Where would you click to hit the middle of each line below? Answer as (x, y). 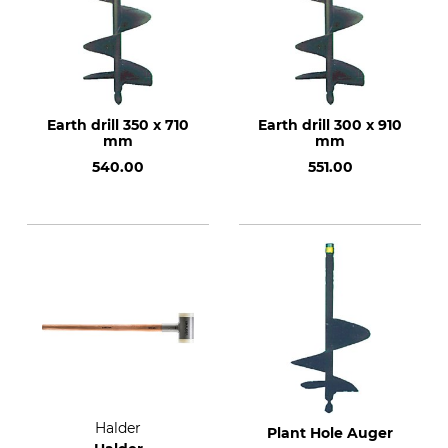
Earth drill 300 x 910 (330, 125)
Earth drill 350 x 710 (118, 125)
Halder (118, 428)
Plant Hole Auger (330, 433)
